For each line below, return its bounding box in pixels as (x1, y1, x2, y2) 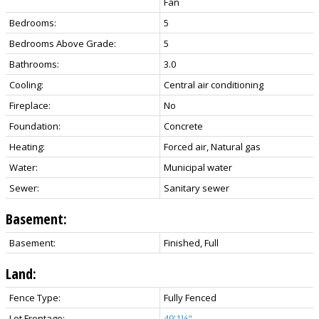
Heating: (9, 140, 45, 154)
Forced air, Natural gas (164, 140, 261, 154)
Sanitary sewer (164, 182, 229, 195)
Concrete (164, 120, 203, 133)
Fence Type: (9, 291, 61, 305)
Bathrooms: (9, 58, 59, 71)
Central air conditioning (164, 78, 263, 92)
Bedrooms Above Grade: (9, 37, 116, 51)
